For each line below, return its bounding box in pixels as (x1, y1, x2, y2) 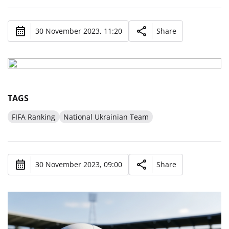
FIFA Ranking (12, 111, 55, 122)
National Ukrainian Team (63, 111, 149, 122)
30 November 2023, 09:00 (35, 159, 122, 170)
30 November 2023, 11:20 (35, 26, 122, 36)
